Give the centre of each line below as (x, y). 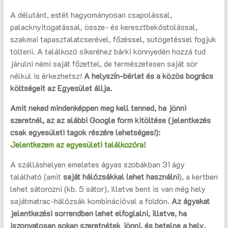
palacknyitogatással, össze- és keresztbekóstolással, (104, 27)
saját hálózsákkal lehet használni (121, 177)
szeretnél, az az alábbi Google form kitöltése (88, 120)
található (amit (36, 177)
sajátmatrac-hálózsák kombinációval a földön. (91, 201)
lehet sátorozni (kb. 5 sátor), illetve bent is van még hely (108, 189)
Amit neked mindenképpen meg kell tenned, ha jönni (98, 108)
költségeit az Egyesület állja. (61, 88)
